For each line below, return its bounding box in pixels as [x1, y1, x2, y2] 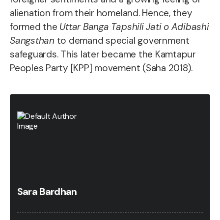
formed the [10, 21, 60, 33]
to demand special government [56, 34, 190, 47]
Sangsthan [10, 34, 57, 47]
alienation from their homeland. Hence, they [10, 7, 192, 19]
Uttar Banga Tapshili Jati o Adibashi [59, 21, 209, 33]
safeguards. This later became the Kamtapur [10, 48, 196, 60]
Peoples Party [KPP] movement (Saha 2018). [10, 62, 193, 74]
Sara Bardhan [17, 185, 77, 198]
